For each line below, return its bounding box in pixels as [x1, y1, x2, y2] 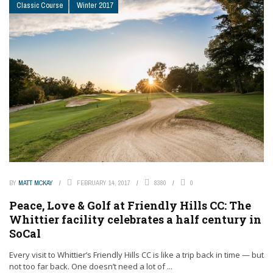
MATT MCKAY [18, 178, 53, 187]
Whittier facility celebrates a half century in [9, 211, 261, 227]
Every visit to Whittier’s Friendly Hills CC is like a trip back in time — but [9, 249, 264, 260]
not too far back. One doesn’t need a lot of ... [9, 260, 172, 272]
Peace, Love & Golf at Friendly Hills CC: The [9, 197, 251, 213]
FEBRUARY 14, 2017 [77, 178, 130, 187]
